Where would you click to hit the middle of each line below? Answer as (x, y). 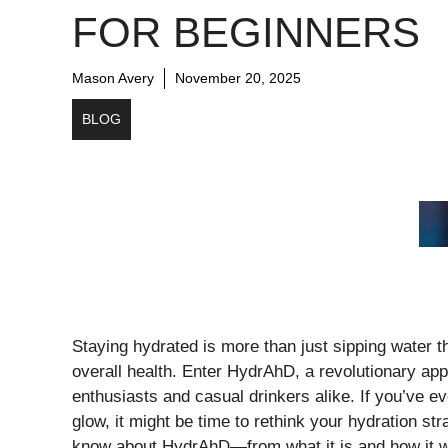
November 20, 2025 (238, 77)
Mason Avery (113, 77)
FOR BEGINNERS (246, 32)
